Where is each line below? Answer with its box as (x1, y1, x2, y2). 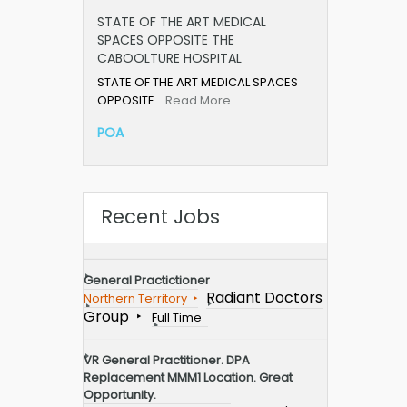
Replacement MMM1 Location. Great (84, 369, 293, 387)
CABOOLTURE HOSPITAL (97, 49, 242, 68)
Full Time (152, 309, 202, 327)
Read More (165, 92, 231, 110)
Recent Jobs (101, 203, 220, 231)
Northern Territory (84, 290, 187, 308)
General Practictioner (84, 272, 210, 290)
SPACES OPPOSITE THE (97, 31, 234, 50)
